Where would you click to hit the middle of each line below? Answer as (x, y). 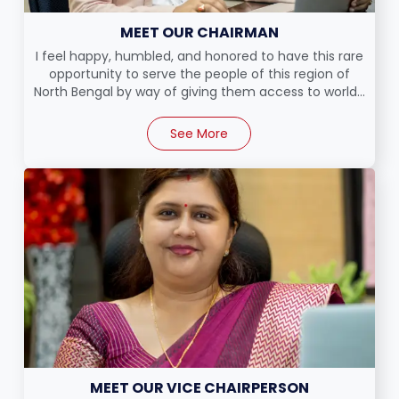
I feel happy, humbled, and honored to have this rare (199, 57)
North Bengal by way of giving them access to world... (199, 92)
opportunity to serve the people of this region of (199, 74)
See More (199, 134)
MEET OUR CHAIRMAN (199, 33)
